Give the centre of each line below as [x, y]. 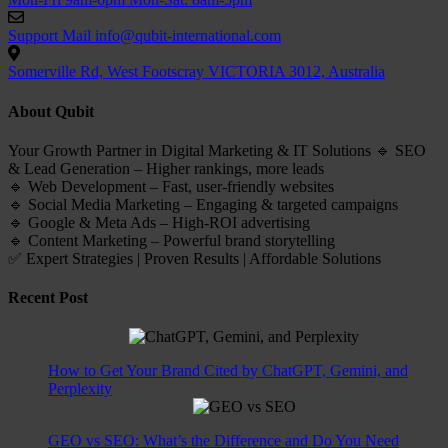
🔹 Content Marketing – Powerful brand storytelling [171, 240]
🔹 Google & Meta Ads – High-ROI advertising [159, 222]
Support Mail [49, 36]
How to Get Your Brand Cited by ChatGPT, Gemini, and [228, 371]
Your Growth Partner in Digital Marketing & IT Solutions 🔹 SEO [217, 150]
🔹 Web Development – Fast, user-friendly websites [171, 186]
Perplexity [80, 389]
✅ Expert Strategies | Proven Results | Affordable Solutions [194, 258]
